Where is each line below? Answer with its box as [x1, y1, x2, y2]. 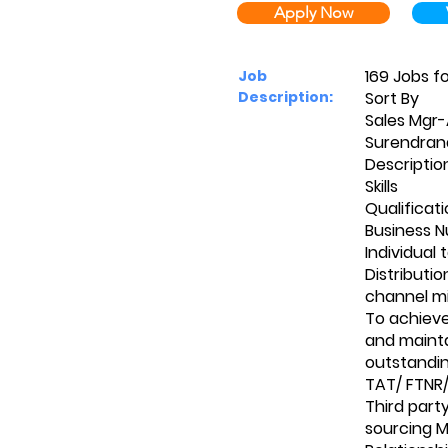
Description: [238, 87, 333, 107]
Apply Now [274, 3, 353, 22]
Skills [365, 175, 398, 198]
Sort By [365, 87, 419, 110]
